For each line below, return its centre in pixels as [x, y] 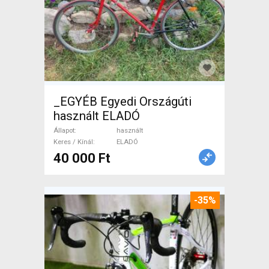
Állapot [64, 130]
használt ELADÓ [97, 116]
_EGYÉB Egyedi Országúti [122, 101]
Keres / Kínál [73, 142]
